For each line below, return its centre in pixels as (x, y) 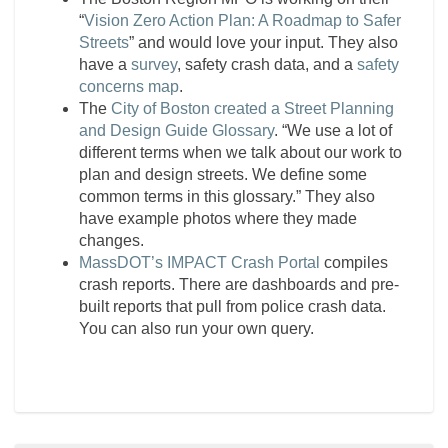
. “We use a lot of (333, 130)
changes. (111, 240)
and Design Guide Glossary (176, 130)
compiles (354, 262)
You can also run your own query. (196, 328)
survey (154, 64)
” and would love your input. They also (263, 42)
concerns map (129, 86)
